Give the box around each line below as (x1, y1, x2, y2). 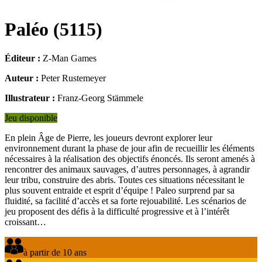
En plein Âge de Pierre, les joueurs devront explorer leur (5, 132, 212, 143)
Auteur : (5, 73, 39, 83)
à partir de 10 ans (23, 247, 87, 257)
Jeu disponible (5, 112, 57, 123)
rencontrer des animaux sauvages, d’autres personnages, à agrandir (5, 164, 250, 174)
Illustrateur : (5, 92, 55, 103)
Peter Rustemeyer (41, 73, 106, 83)
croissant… (5, 216, 46, 227)
